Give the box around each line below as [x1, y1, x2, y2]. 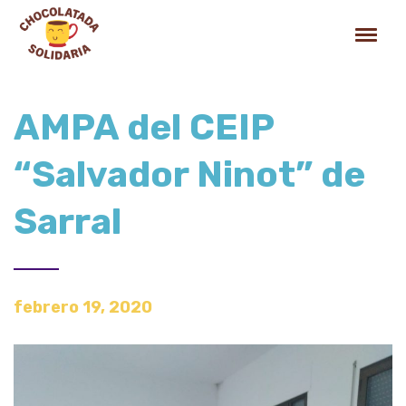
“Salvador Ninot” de [14, 153, 365, 196]
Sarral [14, 200, 121, 243]
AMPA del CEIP [14, 106, 274, 149]
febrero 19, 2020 [14, 297, 152, 317]
